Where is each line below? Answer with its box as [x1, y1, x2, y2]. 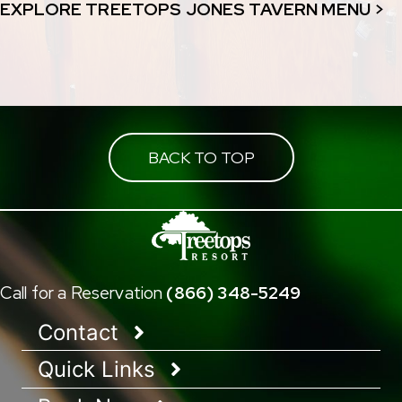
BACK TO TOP [147, 146, 255, 168]
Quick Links [38, 355, 162, 382]
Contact [38, 319, 125, 345]
